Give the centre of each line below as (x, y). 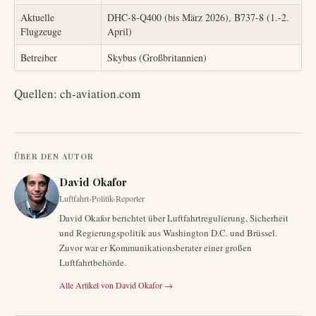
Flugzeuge (41, 31)
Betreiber (39, 57)
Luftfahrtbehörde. (93, 262)
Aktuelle (37, 17)
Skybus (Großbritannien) (157, 57)
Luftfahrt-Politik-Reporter (102, 198)
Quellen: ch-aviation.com (77, 93)
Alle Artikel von (86, 285)
